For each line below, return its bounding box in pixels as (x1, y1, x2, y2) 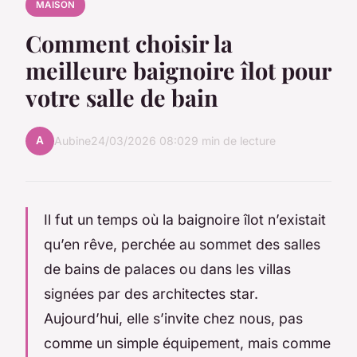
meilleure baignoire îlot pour (25, 54, 331, 85)
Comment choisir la (25, 27, 233, 58)
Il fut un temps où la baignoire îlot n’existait (44, 210, 326, 228)
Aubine (54, 134, 91, 148)
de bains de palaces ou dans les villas (44, 260, 291, 277)
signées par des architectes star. (44, 284, 258, 302)
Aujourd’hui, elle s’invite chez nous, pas (44, 309, 303, 327)
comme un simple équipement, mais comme (44, 334, 331, 351)
